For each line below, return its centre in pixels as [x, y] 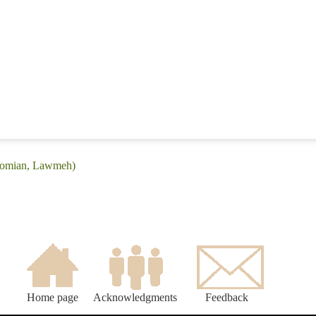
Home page [52, 298]
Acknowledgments [135, 298]
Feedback [227, 298]
